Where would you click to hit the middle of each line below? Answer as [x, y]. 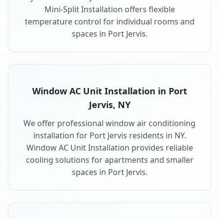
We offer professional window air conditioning [109, 123]
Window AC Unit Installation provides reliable [109, 148]
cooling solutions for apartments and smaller [109, 160]
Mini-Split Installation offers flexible [109, 10]
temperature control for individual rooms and [109, 22]
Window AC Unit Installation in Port [109, 91]
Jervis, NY [109, 105]
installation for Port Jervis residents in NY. [109, 136]
